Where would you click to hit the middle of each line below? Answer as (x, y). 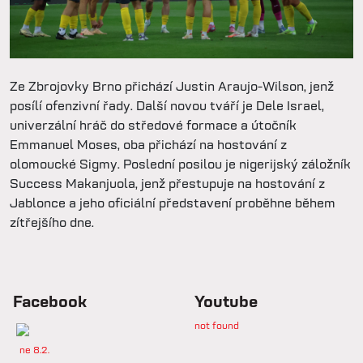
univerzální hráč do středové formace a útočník (153, 125)
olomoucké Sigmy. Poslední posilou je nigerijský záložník (180, 164)
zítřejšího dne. (52, 222)
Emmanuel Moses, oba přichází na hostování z (148, 144)
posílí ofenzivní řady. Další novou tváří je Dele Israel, (167, 105)
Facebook (50, 301)
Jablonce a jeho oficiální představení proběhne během (173, 203)
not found (217, 325)
